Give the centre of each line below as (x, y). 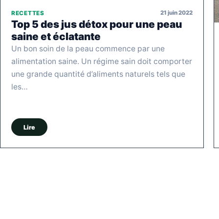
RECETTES (28, 13)
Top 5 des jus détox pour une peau (97, 24)
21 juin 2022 (176, 13)
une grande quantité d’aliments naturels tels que (98, 74)
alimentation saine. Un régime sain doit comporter (102, 61)
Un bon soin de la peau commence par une (88, 48)
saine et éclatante (56, 36)
